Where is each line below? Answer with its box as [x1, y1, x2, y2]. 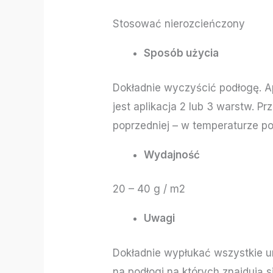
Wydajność [144, 148, 200, 161]
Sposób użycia [144, 47, 219, 60]
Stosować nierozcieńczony [113, 18, 246, 30]
